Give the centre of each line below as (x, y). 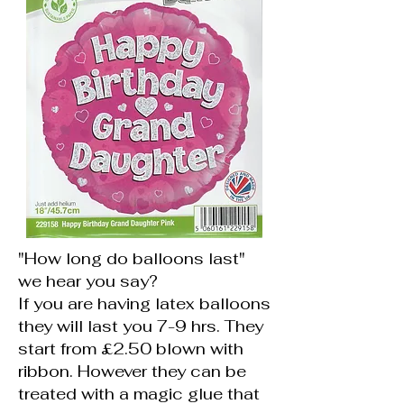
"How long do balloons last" (132, 258)
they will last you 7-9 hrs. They (141, 326)
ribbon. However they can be (132, 371)
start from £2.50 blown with (131, 349)
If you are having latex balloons (144, 303)
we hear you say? (88, 281)
